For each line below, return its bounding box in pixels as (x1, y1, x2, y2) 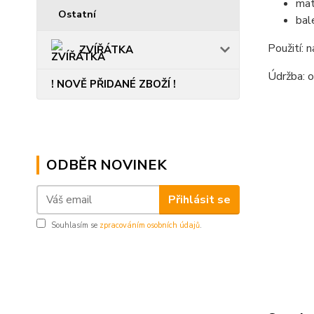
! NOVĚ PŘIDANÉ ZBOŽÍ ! (51, 77, 176, 91)
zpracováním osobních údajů (100, 220, 200, 231)
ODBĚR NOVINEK (46, 156, 167, 175)
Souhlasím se (51, 220, 100, 231)
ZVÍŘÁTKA (79, 43, 133, 57)
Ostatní (58, 8, 96, 21)
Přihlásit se (168, 191, 231, 207)
